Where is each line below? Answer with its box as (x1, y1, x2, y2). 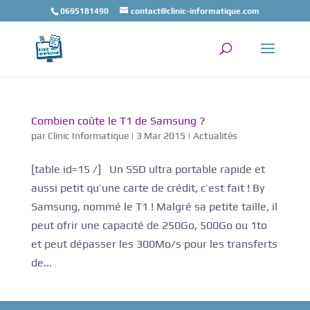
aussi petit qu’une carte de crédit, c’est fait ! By (30, 181, 264, 194)
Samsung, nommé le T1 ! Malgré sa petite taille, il (30, 200, 277, 213)
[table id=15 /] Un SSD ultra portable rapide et (30, 163, 265, 176)
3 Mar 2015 (136, 130, 185, 141)
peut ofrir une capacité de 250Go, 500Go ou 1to (30, 219, 267, 232)
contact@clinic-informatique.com (130, 6, 259, 16)
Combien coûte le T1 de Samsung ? (30, 114, 206, 127)
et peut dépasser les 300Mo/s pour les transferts (30, 237, 277, 250)
